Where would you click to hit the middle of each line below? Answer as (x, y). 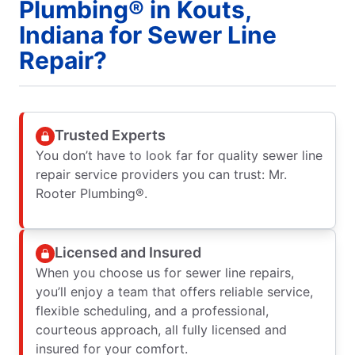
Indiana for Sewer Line (148, 34)
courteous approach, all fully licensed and (161, 329)
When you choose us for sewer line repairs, (165, 272)
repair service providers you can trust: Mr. (161, 174)
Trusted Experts (110, 136)
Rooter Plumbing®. (92, 193)
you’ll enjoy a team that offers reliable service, (174, 291)
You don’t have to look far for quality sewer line (179, 155)
